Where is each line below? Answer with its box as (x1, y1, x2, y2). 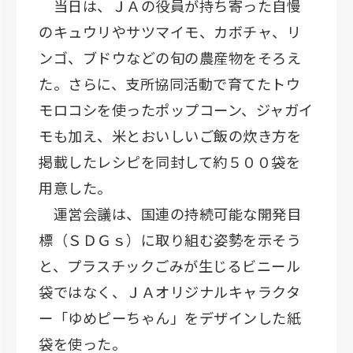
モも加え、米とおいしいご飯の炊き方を (39, 125, 301, 147)
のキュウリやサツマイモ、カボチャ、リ (39, 21, 301, 43)
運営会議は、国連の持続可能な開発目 (39, 203, 301, 225)
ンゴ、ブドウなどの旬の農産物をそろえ (39, 47, 301, 69)
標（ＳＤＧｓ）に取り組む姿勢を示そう (39, 229, 301, 251)
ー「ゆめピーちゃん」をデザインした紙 (39, 307, 301, 329)
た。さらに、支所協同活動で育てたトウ (39, 73, 300, 95)
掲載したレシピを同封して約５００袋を (39, 151, 300, 173)
